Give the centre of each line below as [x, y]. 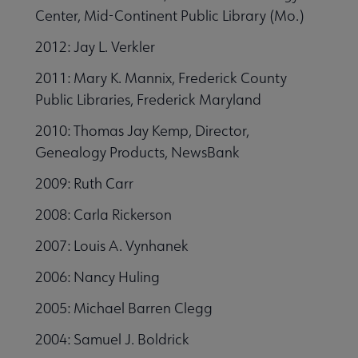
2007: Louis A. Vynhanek [112, 245]
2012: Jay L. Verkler [95, 46]
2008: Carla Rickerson [103, 214]
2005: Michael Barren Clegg [124, 308]
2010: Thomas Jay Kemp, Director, [142, 130]
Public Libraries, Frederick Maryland [148, 99]
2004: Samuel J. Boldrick [112, 339]
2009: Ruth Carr [84, 183]
